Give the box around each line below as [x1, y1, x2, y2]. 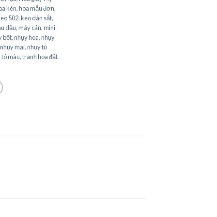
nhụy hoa [14, 33, 39, 41]
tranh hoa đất [22, 52, 58, 61]
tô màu [1, 52, 20, 61]
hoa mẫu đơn [19, 4, 54, 12]
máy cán [18, 23, 41, 31]
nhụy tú [27, 43, 47, 51]
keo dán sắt [21, 14, 52, 22]
